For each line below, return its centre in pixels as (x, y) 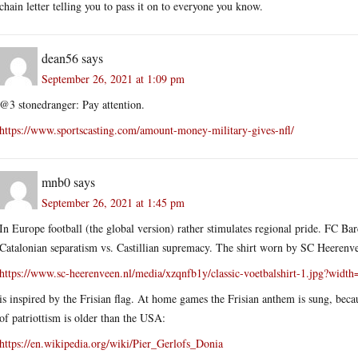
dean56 (60, 58)
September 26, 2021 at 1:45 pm (113, 202)
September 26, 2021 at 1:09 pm (113, 78)
